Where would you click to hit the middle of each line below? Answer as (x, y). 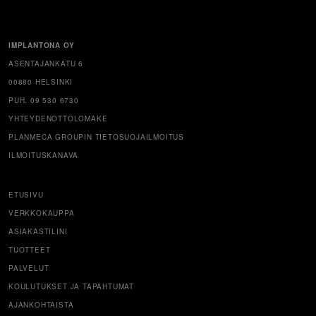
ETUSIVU (26, 195)
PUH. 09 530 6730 (44, 100)
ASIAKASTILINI (38, 231)
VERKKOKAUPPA (42, 213)
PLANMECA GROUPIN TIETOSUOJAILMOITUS (96, 137)
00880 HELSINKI (41, 82)
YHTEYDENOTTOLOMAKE (58, 119)
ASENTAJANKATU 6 (46, 63)
